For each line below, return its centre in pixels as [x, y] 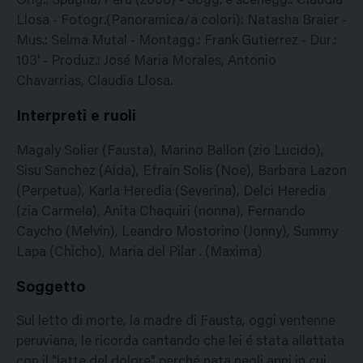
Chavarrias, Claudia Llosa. [94, 82]
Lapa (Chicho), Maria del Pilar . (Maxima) [139, 253]
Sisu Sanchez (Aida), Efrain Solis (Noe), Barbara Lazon [181, 172]
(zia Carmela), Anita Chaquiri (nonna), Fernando [161, 212]
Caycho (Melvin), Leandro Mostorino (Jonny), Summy [177, 233]
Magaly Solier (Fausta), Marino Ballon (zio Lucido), [170, 152]
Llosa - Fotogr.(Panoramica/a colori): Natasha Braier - [181, 21]
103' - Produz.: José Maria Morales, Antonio [146, 62]
